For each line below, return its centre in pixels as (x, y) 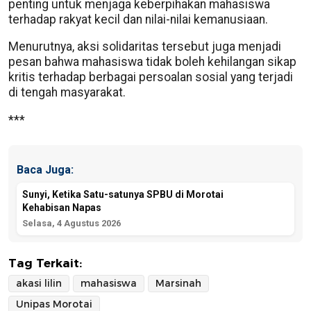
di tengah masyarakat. (67, 92)
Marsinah (178, 283)
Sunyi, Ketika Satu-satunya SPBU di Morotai (123, 194)
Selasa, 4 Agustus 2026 (72, 223)
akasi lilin (39, 283)
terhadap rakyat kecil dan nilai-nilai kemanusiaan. (138, 19)
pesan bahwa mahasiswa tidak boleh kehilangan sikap (152, 62)
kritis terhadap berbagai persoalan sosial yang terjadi (151, 77)
